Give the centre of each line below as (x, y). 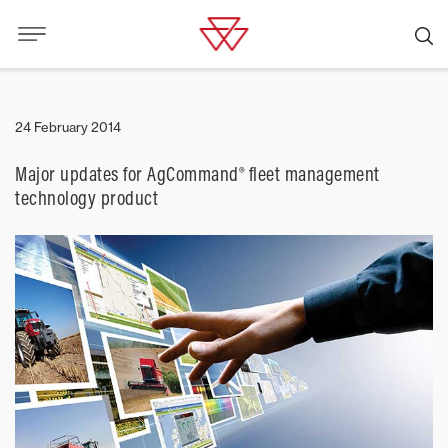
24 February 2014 (68, 127)
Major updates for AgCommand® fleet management (197, 173)
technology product (86, 197)
